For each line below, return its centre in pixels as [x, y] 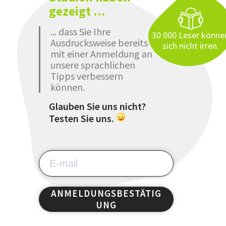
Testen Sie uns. [82, 118]
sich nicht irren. [190, 45]
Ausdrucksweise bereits [99, 42]
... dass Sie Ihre [80, 31]
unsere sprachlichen [93, 65]
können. [67, 87]
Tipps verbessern [87, 76]
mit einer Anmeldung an [101, 53]
